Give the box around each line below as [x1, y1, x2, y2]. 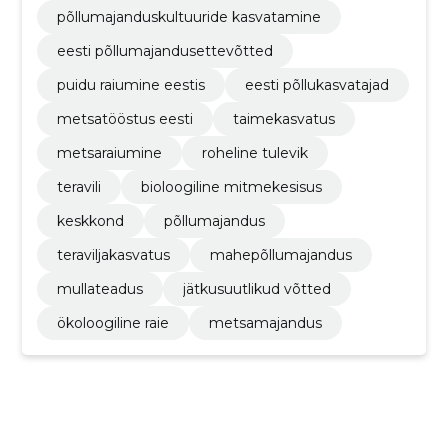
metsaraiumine [56, 143, 162, 162]
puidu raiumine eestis [56, 75, 205, 94]
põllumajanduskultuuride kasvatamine [56, 7, 321, 26]
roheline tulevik [201, 143, 308, 162]
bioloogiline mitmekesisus [140, 177, 322, 196]
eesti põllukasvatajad [244, 75, 389, 94]
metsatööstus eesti [56, 109, 193, 128]
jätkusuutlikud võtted [182, 279, 331, 298]
